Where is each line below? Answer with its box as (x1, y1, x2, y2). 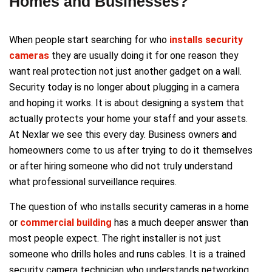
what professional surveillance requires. (9, 175, 177, 188)
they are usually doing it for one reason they (52, 49, 239, 61)
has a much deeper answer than (112, 216, 248, 228)
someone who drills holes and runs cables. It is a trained (9, 248, 245, 260)
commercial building (20, 216, 112, 228)
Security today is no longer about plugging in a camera (9, 81, 239, 93)
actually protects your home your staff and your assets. (9, 112, 248, 124)
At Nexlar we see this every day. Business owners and (9, 128, 237, 140)
